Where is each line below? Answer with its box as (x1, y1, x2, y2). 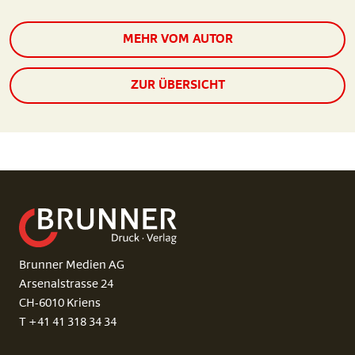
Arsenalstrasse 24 (19, 279, 113, 292)
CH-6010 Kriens (19, 298, 101, 311)
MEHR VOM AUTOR (122, 33, 233, 47)
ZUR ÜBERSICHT (130, 79, 225, 93)
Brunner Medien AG (19, 260, 124, 273)
